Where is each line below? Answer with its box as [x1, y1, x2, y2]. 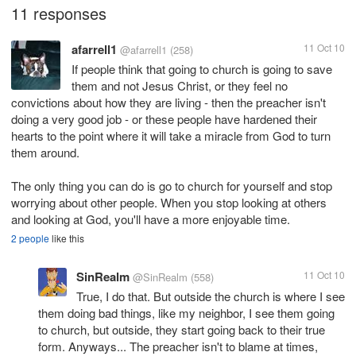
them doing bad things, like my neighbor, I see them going [38, 304, 335, 321]
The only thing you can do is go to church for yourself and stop [11, 177, 332, 194]
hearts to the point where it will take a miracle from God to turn [11, 127, 331, 144]
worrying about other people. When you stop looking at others [11, 194, 327, 211]
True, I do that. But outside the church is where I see [76, 288, 345, 304]
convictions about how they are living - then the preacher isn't [11, 94, 326, 110]
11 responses [11, 2, 106, 25]
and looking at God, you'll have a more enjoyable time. [11, 211, 290, 227]
